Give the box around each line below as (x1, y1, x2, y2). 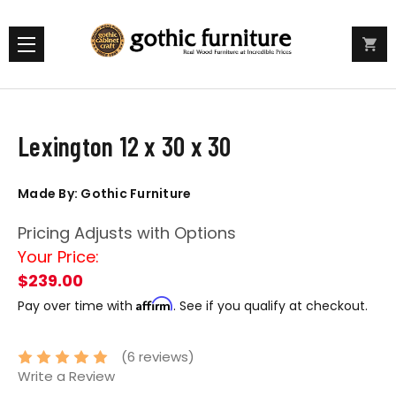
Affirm (136, 296, 173, 311)
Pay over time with (18, 297, 136, 315)
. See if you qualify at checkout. (173, 297, 368, 315)
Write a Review (18, 367, 115, 386)
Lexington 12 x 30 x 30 (18, 130, 232, 162)
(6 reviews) (121, 347, 195, 367)
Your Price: (18, 246, 99, 268)
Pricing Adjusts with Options (18, 222, 236, 244)
